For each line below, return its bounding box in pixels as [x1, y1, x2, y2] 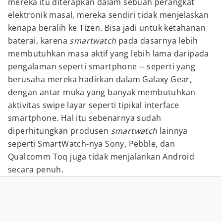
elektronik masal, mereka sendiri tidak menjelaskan [8, 9, 209, 20]
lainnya [157, 125, 188, 136]
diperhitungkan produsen [8, 125, 111, 136]
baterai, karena [8, 35, 70, 46]
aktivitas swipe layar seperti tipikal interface [8, 100, 179, 111]
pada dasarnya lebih [116, 35, 198, 46]
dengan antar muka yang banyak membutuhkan [8, 87, 196, 98]
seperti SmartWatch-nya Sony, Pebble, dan [8, 138, 175, 149]
